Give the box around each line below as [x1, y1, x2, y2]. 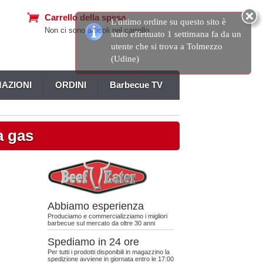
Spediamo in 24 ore [48, 236, 139, 248]
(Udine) [111, 54, 139, 63]
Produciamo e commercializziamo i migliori [48, 213, 167, 220]
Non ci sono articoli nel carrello [45, 26, 149, 35]
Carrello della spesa [45, 12, 126, 22]
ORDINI [55, 80, 86, 90]
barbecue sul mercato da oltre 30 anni [48, 220, 155, 227]
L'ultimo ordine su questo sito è [111, 17, 226, 26]
